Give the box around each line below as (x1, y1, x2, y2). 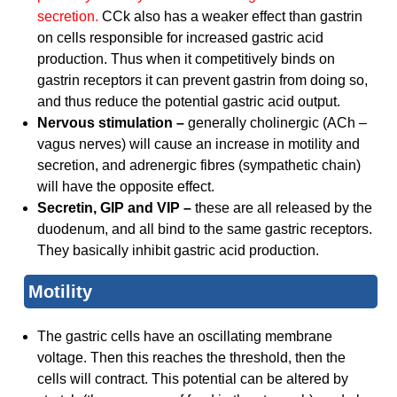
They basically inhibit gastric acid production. (37, 243, 320, 259)
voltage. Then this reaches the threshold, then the (37, 350, 346, 366)
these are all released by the (195, 200, 373, 216)
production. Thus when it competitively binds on (37, 51, 336, 67)
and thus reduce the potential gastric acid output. (37, 94, 341, 110)
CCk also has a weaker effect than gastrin (102, 9, 363, 25)
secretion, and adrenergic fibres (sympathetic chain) (37, 158, 362, 174)
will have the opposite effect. (37, 179, 215, 195)
